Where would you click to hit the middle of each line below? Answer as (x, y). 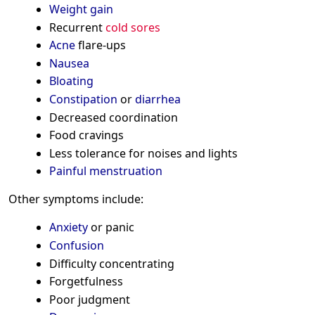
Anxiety (68, 227)
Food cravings (86, 135)
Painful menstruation (105, 171)
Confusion (76, 245)
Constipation (83, 99)
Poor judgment (89, 299)
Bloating (71, 81)
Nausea (69, 63)
